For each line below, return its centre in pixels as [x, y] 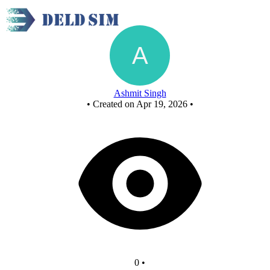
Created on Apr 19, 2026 [140, 104]
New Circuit [140, 20]
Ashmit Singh [140, 93]
